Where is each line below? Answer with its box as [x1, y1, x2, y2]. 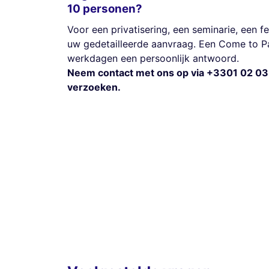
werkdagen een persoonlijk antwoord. [67, 52, 239, 64]
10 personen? [67, 2, 142, 16]
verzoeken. [67, 80, 121, 93]
